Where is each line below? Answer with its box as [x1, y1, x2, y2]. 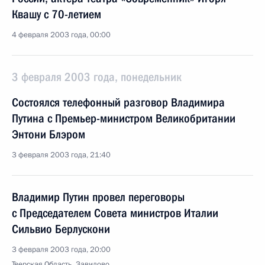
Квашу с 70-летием [12, 7, 101, 21]
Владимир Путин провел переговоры [12, 190, 185, 204]
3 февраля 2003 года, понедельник [12, 70, 182, 84]
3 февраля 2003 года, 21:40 [12, 150, 111, 160]
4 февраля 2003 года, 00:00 [12, 30, 111, 40]
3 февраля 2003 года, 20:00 [12, 244, 111, 255]
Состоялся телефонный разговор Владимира [12, 95, 225, 109]
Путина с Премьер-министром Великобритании [12, 111, 235, 125]
